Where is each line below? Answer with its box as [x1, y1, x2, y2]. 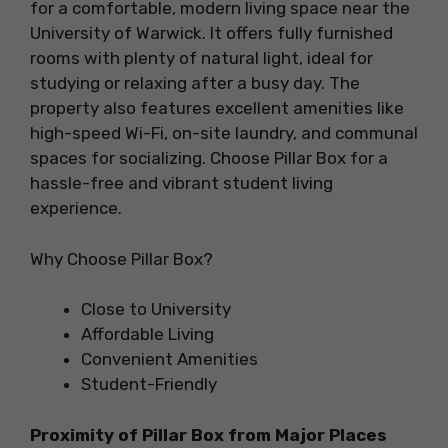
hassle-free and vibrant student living [30, 173, 333, 194]
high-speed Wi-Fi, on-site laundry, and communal [30, 123, 418, 144]
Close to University [81, 299, 231, 320]
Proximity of [30, 424, 142, 445]
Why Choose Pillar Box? [30, 248, 213, 269]
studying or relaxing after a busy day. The [30, 73, 360, 94]
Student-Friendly [81, 374, 217, 395]
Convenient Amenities [81, 349, 258, 370]
